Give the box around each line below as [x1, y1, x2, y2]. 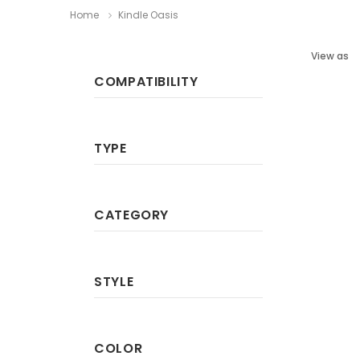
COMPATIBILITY [94, 72, 198, 91]
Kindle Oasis [118, 8, 178, 22]
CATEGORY [94, 206, 170, 224]
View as [311, 49, 349, 63]
